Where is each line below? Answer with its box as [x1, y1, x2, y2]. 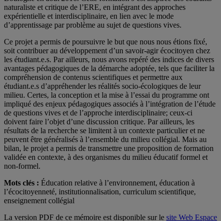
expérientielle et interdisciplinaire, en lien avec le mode [4, 12, 174, 21]
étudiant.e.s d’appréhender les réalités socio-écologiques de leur [4, 82, 201, 91]
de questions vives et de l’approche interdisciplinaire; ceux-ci [4, 109, 192, 117]
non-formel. [4, 162, 40, 171]
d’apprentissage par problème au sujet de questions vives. [4, 21, 182, 30]
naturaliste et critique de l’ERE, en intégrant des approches [4, 3, 185, 12]
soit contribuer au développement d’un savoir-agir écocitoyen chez [4, 46, 210, 55]
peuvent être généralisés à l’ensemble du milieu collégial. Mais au [4, 135, 207, 144]
